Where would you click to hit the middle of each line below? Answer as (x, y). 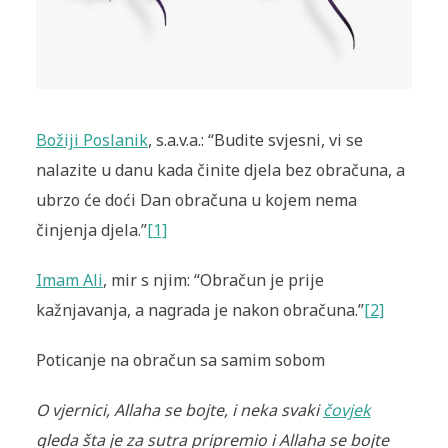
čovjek (346, 410)
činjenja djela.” (91, 230)
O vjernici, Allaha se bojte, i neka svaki (179, 410)
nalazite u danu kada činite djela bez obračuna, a (220, 170)
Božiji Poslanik (91, 140)
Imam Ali (69, 280)
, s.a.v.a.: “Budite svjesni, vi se (255, 140)
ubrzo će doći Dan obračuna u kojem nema (196, 200)
